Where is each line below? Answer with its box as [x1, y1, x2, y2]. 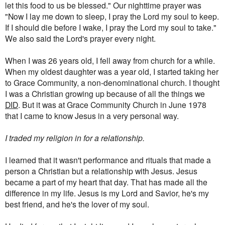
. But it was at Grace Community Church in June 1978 [18, 98, 206, 110]
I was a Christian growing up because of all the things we [5, 87, 205, 99]
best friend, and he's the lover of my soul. [5, 198, 149, 209]
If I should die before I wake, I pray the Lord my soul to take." [5, 21, 216, 33]
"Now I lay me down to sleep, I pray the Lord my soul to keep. [5, 10, 219, 22]
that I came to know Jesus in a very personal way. [5, 109, 179, 121]
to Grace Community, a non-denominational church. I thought [5, 76, 219, 88]
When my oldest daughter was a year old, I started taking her [5, 65, 218, 77]
